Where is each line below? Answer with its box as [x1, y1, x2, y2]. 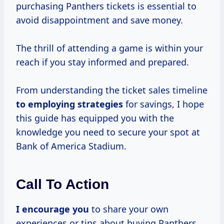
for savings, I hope [123, 98, 204, 110]
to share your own [89, 203, 168, 215]
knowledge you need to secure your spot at [16, 126, 200, 138]
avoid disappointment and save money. [16, 14, 183, 26]
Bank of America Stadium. [16, 140, 126, 152]
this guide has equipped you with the [16, 112, 174, 124]
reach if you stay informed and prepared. [16, 56, 189, 68]
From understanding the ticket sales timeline [16, 84, 207, 96]
